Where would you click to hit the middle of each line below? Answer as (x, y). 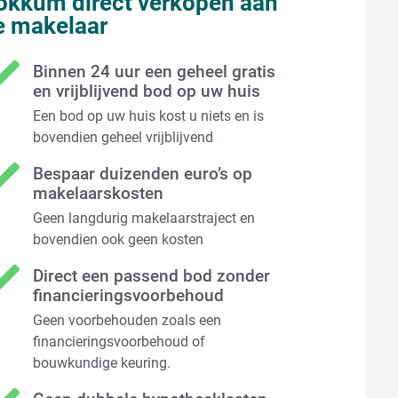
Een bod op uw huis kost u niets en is (149, 116)
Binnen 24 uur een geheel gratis (155, 72)
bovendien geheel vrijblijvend (123, 138)
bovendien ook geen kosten (119, 240)
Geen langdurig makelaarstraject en (144, 219)
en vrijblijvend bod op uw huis (147, 92)
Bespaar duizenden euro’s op (143, 174)
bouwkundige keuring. (102, 363)
